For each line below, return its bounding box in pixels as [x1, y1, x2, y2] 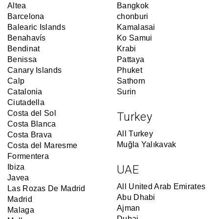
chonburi [117, 12, 149, 21]
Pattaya [117, 55, 145, 64]
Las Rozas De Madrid [7, 184, 86, 193]
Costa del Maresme [7, 141, 78, 150]
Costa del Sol [7, 109, 56, 117]
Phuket [117, 66, 142, 74]
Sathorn [117, 77, 146, 85]
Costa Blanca [7, 120, 56, 128]
